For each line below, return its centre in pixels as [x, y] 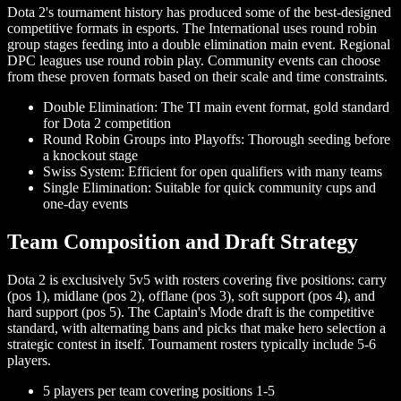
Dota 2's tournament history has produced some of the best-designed [199, 12]
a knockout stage [90, 155]
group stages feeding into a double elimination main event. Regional [199, 44]
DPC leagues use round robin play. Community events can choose [194, 60]
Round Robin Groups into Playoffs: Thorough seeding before [217, 139]
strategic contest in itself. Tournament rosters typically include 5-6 [192, 344]
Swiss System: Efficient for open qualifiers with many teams [213, 171]
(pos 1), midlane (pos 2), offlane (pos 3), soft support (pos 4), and [191, 295]
